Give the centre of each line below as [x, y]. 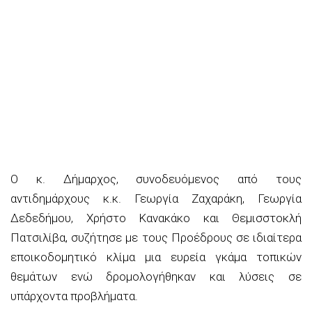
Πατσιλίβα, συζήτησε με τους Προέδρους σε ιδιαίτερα [156, 237]
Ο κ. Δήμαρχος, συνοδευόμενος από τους [156, 179]
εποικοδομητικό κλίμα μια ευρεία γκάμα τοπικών [156, 257]
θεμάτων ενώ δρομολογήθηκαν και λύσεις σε [156, 276]
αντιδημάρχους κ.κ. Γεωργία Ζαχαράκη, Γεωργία [156, 198]
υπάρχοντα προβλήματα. [74, 296]
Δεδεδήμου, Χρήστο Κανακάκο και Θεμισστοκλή [156, 218]
